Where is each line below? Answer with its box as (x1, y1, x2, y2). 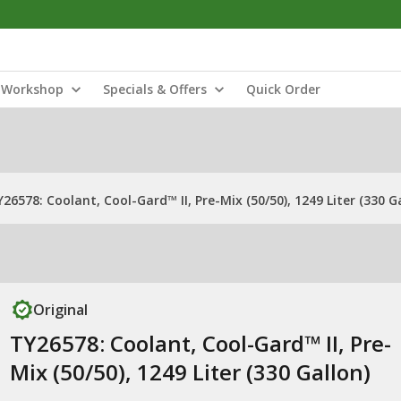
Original (32, 300, 88, 320)
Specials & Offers (103, 81, 207, 98)
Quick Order (246, 81, 320, 98)
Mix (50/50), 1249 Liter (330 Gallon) (9, 357, 371, 387)
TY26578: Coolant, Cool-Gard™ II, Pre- (9, 328, 391, 358)
